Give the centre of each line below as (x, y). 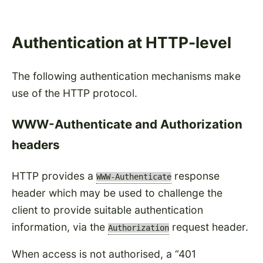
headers (36, 145)
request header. (209, 227)
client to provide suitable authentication (107, 210)
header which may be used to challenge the (117, 193)
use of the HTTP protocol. (75, 93)
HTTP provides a (54, 176)
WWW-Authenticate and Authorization (127, 124)
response (195, 176)
